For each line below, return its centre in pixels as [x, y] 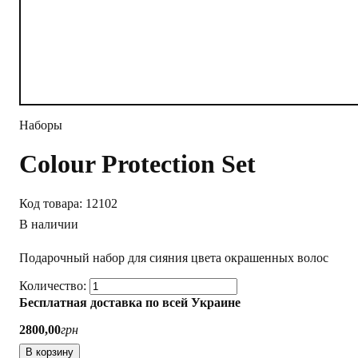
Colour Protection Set [137, 164]
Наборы [41, 125]
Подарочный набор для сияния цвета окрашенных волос [174, 257]
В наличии [49, 224]
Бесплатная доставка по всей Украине [130, 303]
